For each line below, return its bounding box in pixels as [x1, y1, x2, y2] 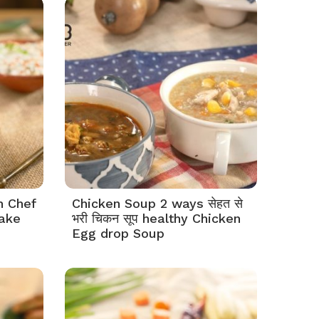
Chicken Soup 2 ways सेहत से [72, 196, 243, 211]
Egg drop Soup [72, 226, 164, 241]
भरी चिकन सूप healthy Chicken [72, 211, 241, 226]
